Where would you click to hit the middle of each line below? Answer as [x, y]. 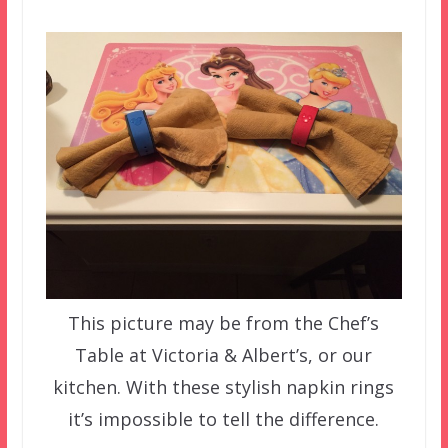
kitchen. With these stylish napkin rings [224, 386]
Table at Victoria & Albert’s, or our [224, 354]
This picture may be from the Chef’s [224, 322]
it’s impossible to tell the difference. [224, 418]
